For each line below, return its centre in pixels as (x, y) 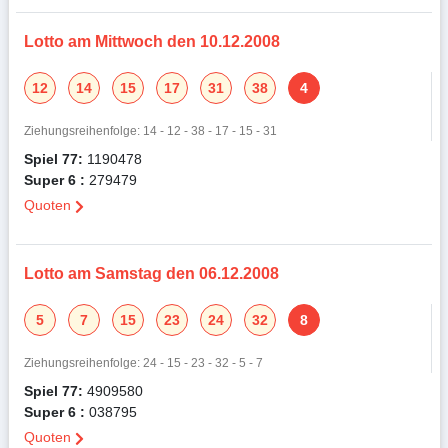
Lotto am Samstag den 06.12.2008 (151, 274)
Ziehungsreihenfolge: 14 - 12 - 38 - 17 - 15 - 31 (150, 131)
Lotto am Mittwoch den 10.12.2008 (151, 42)
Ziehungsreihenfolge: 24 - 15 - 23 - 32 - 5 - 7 (143, 363)
